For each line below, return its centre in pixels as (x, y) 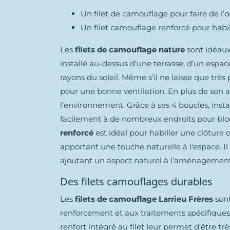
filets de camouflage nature (130, 50)
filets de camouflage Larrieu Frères (144, 199)
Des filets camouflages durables (136, 182)
